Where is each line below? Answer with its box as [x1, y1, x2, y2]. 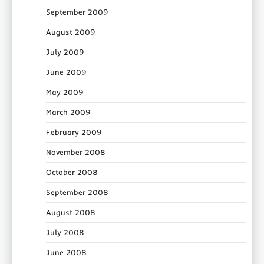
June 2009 [46, 67, 87, 77]
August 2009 [46, 27, 95, 37]
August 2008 [46, 207, 95, 217]
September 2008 [46, 187, 108, 197]
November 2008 [46, 147, 105, 157]
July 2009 [46, 47, 84, 57]
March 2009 [46, 107, 91, 117]
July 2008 [46, 227, 84, 237]
